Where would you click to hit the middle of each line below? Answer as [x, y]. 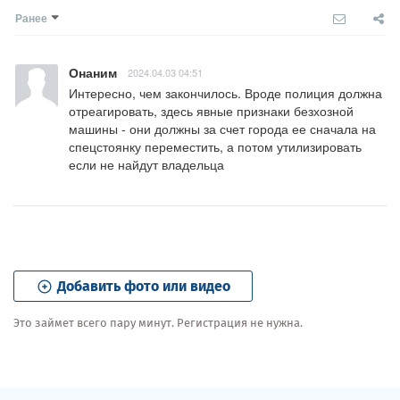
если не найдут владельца [146, 164]
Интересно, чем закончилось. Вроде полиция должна [225, 92]
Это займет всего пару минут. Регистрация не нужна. [158, 322]
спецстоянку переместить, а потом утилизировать [215, 146]
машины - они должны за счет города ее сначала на [222, 128]
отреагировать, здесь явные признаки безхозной [211, 110]
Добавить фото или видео [142, 286]
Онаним [93, 72]
